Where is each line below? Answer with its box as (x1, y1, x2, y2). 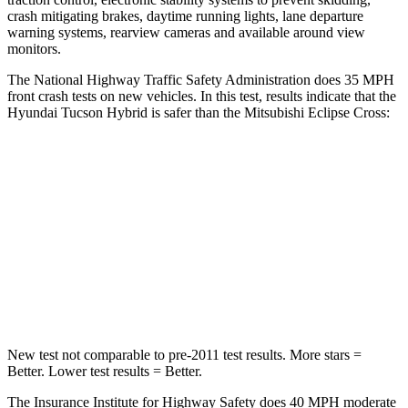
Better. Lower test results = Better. (7, 362, 202, 379)
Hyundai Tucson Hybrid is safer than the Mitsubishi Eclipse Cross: (7, 104, 390, 120)
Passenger (236, 247, 284, 260)
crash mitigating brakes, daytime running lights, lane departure (7, 7, 363, 24)
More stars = (286, 346, 362, 362)
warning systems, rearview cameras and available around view (7, 24, 365, 40)
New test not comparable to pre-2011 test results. (7, 346, 286, 362)
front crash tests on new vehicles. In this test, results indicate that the (7, 87, 396, 104)
